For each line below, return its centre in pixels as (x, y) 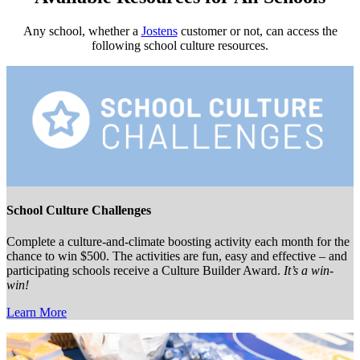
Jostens (159, 31)
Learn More (37, 313)
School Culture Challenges (79, 210)
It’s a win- (307, 271)
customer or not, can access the (257, 31)
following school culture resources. (180, 45)
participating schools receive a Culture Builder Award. (143, 271)
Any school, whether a (82, 31)
